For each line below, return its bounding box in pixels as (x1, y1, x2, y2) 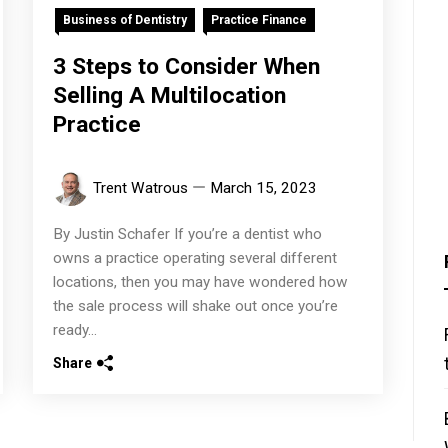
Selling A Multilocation (53, 82, 287, 110)
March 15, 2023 (210, 179, 318, 198)
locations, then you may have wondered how (53, 273, 349, 292)
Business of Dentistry (63, 13, 188, 28)
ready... (53, 321, 98, 340)
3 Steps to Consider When (53, 53, 321, 81)
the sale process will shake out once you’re (53, 297, 339, 316)
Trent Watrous (93, 179, 189, 198)
